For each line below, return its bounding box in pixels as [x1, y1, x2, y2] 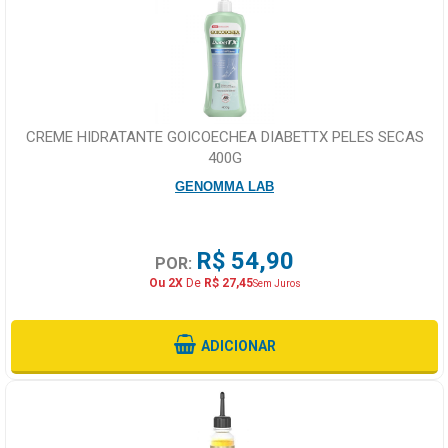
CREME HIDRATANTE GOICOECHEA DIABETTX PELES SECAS [25, 127, 424, 146]
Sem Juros [252, 277, 301, 289]
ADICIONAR [200, 337, 276, 354]
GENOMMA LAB [175, 178, 275, 194]
